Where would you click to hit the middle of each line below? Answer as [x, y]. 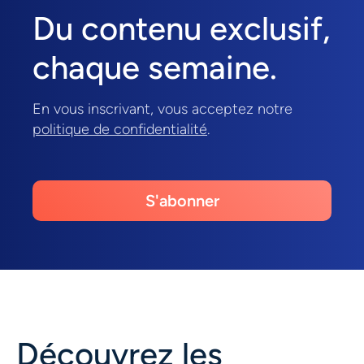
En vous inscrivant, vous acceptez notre [162, 108]
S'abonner [182, 200]
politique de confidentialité [120, 129]
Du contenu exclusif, [181, 28]
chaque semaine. [155, 67]
